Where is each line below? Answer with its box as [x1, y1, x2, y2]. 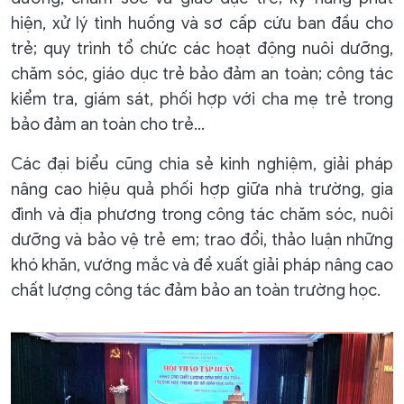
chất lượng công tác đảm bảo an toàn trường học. [11, 280, 381, 301]
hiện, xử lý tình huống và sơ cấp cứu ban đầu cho [11, 14, 393, 34]
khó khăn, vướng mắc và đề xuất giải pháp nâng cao [11, 255, 393, 276]
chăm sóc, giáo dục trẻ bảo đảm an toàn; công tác [11, 64, 393, 85]
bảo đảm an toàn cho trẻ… [11, 115, 205, 135]
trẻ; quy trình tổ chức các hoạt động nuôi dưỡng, [11, 39, 393, 60]
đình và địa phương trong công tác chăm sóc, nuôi [11, 205, 393, 225]
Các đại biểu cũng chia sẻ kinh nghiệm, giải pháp [11, 154, 393, 175]
